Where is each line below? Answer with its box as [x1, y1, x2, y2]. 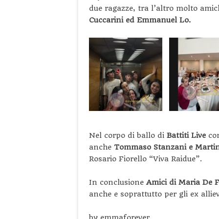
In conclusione [89, 177, 146, 187]
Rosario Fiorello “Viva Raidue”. [89, 154, 202, 163]
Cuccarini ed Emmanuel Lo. [89, 15, 191, 24]
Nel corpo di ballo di [89, 131, 167, 140]
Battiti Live [167, 131, 208, 140]
